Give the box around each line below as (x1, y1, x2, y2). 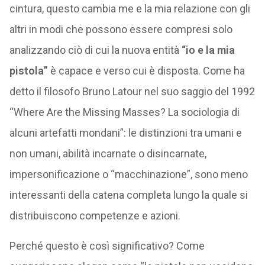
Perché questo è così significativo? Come (9, 240, 205, 252)
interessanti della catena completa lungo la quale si (9, 189, 248, 201)
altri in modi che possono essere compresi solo (9, 23, 232, 35)
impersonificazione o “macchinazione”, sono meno (9, 168, 248, 180)
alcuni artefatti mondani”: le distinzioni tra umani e (9, 127, 242, 139)
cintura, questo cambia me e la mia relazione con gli (9, 2, 250, 15)
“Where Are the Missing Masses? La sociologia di (9, 106, 240, 118)
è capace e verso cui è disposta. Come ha (47, 64, 245, 77)
